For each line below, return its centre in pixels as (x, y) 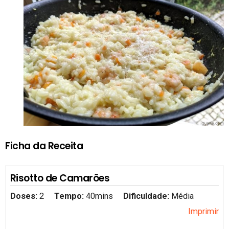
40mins (99, 196)
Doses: (25, 196)
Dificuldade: (147, 196)
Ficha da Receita (44, 146)
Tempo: (69, 196)
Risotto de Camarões (60, 178)
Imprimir (204, 212)
